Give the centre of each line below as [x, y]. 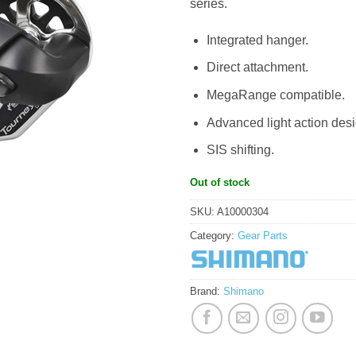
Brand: [207, 291]
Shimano [244, 291]
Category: [214, 235]
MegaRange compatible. [275, 95]
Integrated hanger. [257, 40]
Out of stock [220, 182]
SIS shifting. [240, 150]
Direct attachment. [257, 68]
